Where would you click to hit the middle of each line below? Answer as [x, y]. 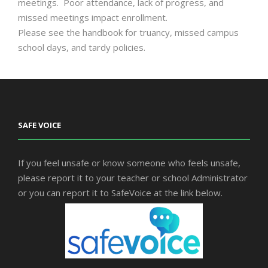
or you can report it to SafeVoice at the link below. [120, 192]
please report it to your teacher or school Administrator [133, 177]
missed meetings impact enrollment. [93, 17]
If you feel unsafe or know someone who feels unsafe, [129, 162]
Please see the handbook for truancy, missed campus [128, 32]
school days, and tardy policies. [82, 47]
